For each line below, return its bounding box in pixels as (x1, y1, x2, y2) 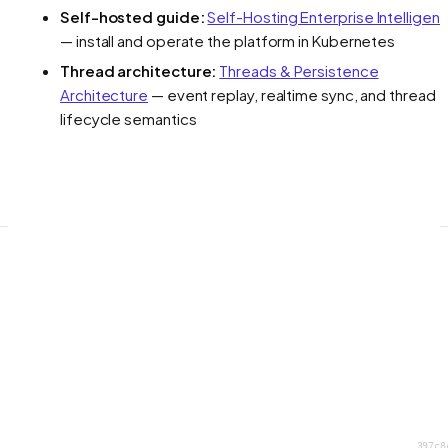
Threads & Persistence (219, 60, 379, 80)
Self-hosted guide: (60, 6, 205, 26)
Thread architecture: (60, 60, 217, 80)
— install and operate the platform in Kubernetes (60, 30, 396, 50)
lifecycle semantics (60, 108, 197, 128)
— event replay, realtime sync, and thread (148, 84, 436, 104)
